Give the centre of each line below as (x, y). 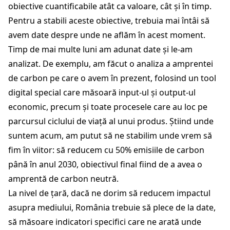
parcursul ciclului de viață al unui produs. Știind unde (111, 121)
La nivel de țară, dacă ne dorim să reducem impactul (109, 193)
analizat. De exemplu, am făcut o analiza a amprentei (111, 63)
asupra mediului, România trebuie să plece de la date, (112, 207)
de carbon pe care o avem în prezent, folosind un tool (112, 78)
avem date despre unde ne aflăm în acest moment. (107, 35)
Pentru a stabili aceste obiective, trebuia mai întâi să (109, 20)
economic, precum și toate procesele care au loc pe (108, 107)
